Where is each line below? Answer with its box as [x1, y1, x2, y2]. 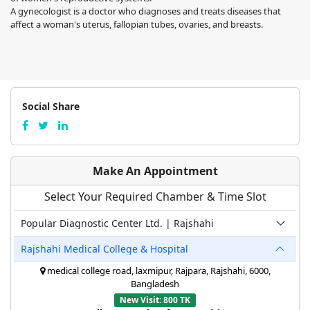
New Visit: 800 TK [120, 293, 190, 306]
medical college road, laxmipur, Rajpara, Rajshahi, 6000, [44, 264, 271, 277]
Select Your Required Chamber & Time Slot [44, 188, 266, 204]
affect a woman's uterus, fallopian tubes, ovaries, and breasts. [10, 17, 263, 30]
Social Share [22, 99, 80, 113]
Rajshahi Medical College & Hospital [21, 241, 188, 255]
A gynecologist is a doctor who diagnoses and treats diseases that [10, 4, 281, 17]
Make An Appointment [92, 163, 218, 179]
